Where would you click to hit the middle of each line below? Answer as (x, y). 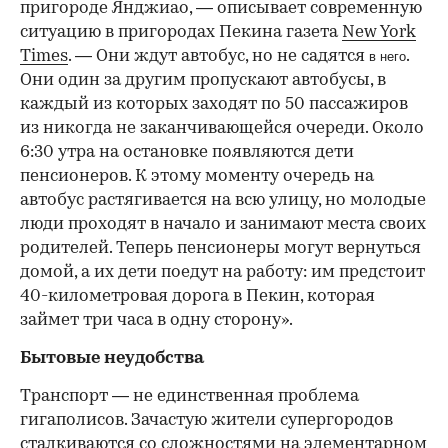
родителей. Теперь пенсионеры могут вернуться (220, 248)
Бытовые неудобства (112, 358)
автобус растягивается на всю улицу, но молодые (223, 200)
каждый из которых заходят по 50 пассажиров (214, 104)
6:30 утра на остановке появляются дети (187, 152)
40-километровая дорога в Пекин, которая (197, 296)
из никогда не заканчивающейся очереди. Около (222, 128)
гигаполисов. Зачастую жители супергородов (206, 420)
